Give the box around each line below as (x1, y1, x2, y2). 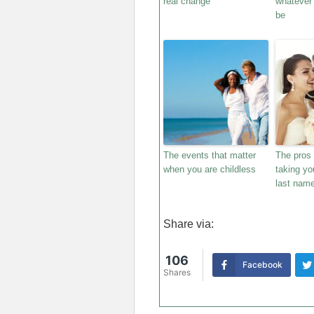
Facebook (243, 259, 282, 270)
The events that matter (163, 150, 256, 161)
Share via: (163, 218, 214, 230)
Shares (163, 267, 191, 278)
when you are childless (163, 164, 256, 175)
